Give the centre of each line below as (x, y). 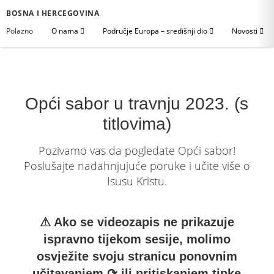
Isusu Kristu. (137, 181)
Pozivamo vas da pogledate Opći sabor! (137, 150)
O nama (66, 31)
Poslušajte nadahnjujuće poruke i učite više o (137, 166)
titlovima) (137, 124)
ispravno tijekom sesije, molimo (137, 239)
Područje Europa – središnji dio (156, 31)
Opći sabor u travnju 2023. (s (137, 104)
